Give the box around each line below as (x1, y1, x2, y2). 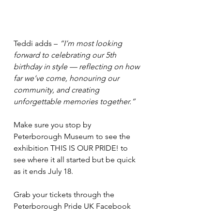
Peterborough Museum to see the (14, 131, 132, 141)
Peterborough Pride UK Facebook (14, 201, 133, 211)
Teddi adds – (14, 38, 58, 48)
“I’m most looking (60, 38, 124, 48)
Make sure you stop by (14, 120, 93, 129)
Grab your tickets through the (14, 189, 116, 199)
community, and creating (14, 85, 101, 94)
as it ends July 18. (14, 166, 73, 176)
